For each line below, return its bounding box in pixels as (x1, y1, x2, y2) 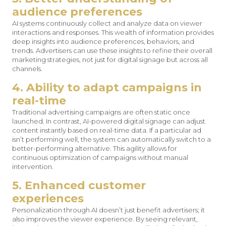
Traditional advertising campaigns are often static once (12, 108, 190, 116)
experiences (12, 192, 84, 205)
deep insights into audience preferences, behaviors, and (12, 37, 194, 45)
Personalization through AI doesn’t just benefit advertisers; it (12, 206, 205, 214)
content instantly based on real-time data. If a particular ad (12, 126, 201, 134)
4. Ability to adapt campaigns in (12, 81, 202, 94)
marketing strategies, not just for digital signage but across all (12, 55, 208, 64)
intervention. (12, 162, 53, 171)
